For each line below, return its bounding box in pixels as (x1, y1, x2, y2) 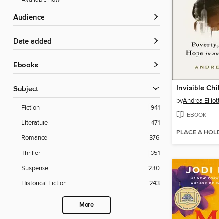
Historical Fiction (22, 179, 66, 188)
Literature (22, 119, 48, 127)
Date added (19, 37, 52, 46)
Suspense (22, 164, 48, 173)
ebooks (18, 61, 38, 70)
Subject (18, 85, 38, 94)
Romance (22, 134, 47, 142)
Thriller (22, 149, 40, 157)
